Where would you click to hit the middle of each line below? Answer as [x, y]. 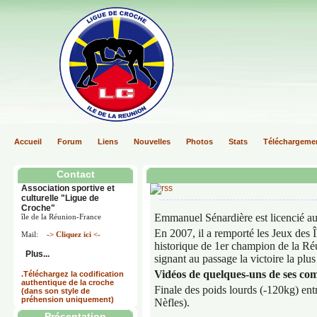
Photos [200, 142]
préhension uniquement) [68, 299]
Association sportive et [68, 188]
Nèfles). [172, 302]
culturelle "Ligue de [60, 198]
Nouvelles [152, 142]
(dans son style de [56, 291]
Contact [75, 174]
